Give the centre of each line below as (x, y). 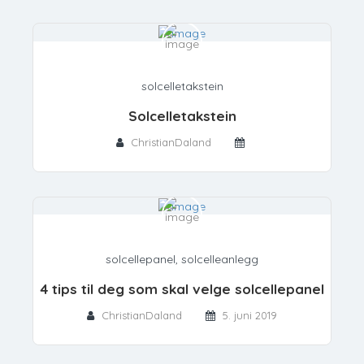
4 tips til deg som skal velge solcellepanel (182, 289)
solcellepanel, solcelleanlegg (182, 260)
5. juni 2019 (250, 316)
